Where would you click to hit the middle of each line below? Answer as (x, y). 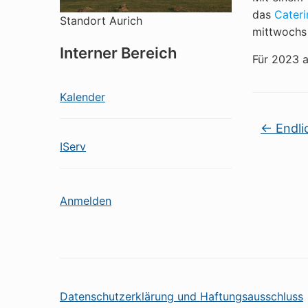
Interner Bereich (118, 53)
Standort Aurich (101, 20)
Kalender (82, 97)
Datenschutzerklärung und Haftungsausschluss (181, 296)
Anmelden (86, 200)
